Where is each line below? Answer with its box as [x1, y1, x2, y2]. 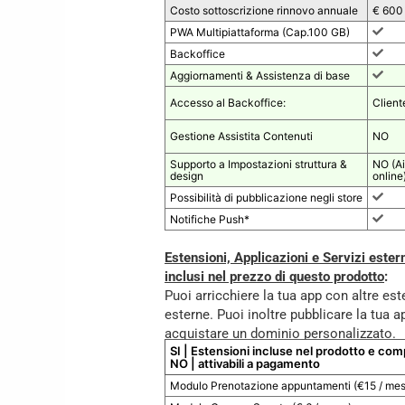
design [170, 169, 204, 184]
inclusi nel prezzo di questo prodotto [165, 268, 385, 286]
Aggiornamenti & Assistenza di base [170, 69, 351, 83]
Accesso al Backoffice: [170, 96, 287, 110]
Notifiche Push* [170, 212, 250, 227]
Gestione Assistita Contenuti [170, 129, 314, 144]
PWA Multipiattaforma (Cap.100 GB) [170, 25, 351, 40]
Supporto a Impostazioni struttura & [170, 157, 348, 172]
